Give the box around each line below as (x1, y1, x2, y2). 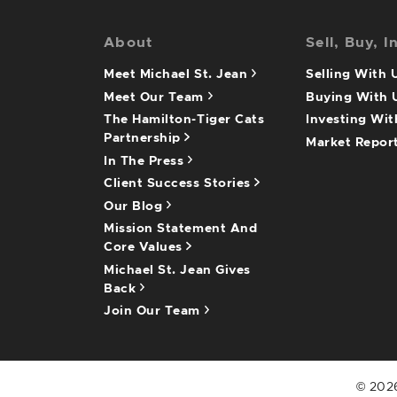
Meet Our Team (104, 90, 208, 104)
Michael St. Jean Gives (104, 263, 251, 276)
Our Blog (104, 199, 167, 213)
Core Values (104, 241, 187, 253)
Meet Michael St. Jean (104, 68, 252, 81)
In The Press (104, 154, 189, 167)
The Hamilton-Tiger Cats (104, 113, 265, 126)
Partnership (104, 132, 185, 144)
